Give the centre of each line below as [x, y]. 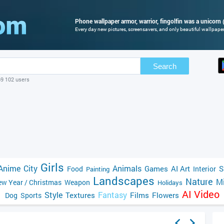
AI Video [200, 194]
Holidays [170, 182]
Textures [80, 195]
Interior [204, 169]
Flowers [165, 195]
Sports [31, 195]
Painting [98, 169]
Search [165, 66]
